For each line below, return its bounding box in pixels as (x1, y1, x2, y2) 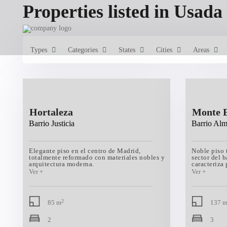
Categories (68, 46, 98, 54)
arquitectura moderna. (29, 160, 94, 168)
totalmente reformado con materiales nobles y (29, 154, 165, 161)
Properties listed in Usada (23, 2, 222, 22)
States (119, 46, 135, 54)
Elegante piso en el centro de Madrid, (29, 147, 141, 155)
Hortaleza (29, 106, 73, 118)
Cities (156, 46, 172, 54)
